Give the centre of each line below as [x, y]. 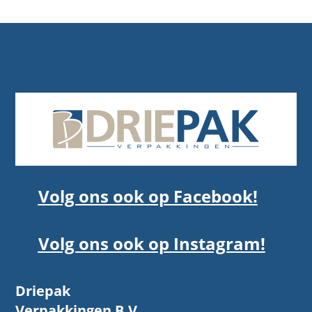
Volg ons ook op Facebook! [148, 196]
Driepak [43, 291]
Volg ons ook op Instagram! [151, 244]
